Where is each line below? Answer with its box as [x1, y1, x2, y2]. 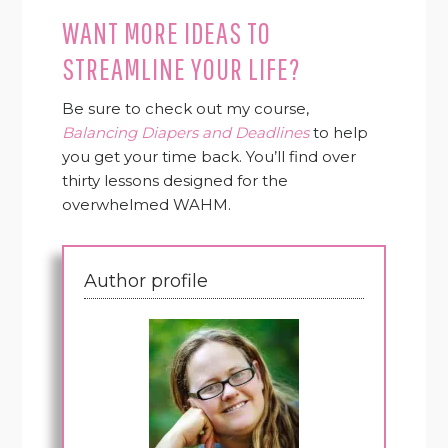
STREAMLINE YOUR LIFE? [62, 50, 302, 86]
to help [309, 122, 369, 142]
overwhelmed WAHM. [62, 194, 232, 214]
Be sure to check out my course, [62, 98, 310, 118]
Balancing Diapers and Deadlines [62, 122, 310, 142]
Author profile [84, 269, 209, 292]
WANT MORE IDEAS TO [62, 14, 272, 50]
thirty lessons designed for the [62, 170, 289, 190]
